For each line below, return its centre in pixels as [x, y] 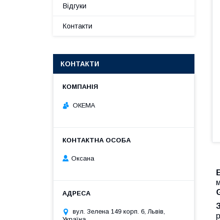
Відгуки [75, 6]
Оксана [83, 159]
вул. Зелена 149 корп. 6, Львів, [119, 212]
